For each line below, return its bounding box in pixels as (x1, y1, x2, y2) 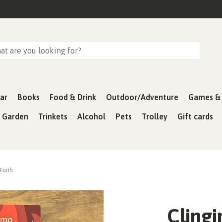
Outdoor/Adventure (106, 93, 178, 102)
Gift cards (177, 112, 213, 121)
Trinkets (38, 112, 67, 121)
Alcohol (77, 112, 106, 121)
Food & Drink (50, 93, 96, 102)
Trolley (142, 112, 167, 121)
